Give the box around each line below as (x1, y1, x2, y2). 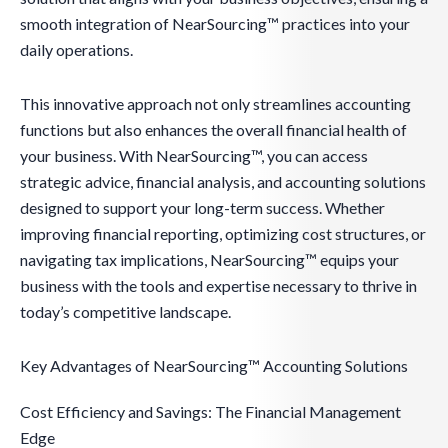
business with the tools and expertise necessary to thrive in (20, 276, 417, 296)
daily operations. (20, 40, 133, 60)
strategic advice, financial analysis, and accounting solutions (20, 172, 426, 192)
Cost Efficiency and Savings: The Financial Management (20, 402, 401, 422)
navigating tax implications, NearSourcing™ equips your (20, 250, 399, 270)
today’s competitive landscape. (20, 302, 231, 322)
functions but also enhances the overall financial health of (20, 120, 407, 140)
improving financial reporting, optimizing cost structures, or (20, 224, 426, 244)
